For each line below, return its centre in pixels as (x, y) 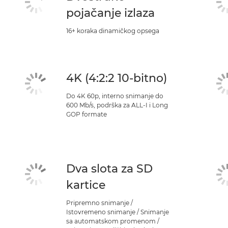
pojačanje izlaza (110, 13)
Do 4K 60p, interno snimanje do (115, 96)
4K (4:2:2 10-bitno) (116, 78)
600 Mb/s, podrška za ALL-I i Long (117, 105)
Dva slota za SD (109, 169)
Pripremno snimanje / (99, 203)
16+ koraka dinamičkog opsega (112, 31)
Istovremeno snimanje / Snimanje (117, 212)
